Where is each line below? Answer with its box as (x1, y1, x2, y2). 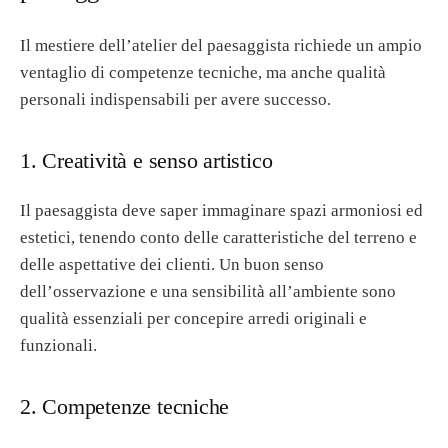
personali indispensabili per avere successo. (20, 90, 331, 110)
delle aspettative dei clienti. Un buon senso (20, 255, 324, 275)
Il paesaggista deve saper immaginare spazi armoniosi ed (20, 201, 423, 221)
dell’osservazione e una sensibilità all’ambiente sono (20, 282, 396, 302)
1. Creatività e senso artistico (20, 148, 273, 173)
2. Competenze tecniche (20, 394, 230, 419)
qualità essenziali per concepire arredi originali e (20, 309, 367, 329)
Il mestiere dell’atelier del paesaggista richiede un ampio (20, 36, 422, 56)
